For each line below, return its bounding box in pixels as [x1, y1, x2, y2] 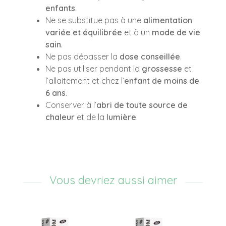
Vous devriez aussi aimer [49, 173, 177, 187]
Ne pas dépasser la [45, 51, 120, 62]
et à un [122, 27, 152, 37]
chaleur [45, 111, 75, 122]
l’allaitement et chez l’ [45, 75, 124, 86]
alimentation [143, 15, 192, 25]
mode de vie [152, 27, 200, 37]
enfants [45, 3, 75, 13]
